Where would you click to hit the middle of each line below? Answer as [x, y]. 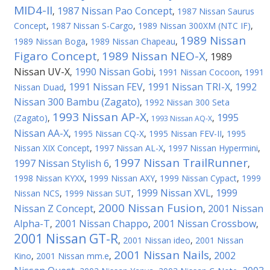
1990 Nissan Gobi [114, 72]
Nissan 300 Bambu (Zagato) [77, 102]
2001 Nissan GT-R [66, 239]
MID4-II [33, 10]
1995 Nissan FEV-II [185, 133]
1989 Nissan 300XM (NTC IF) [194, 26]
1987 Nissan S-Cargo [92, 26]
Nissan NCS [37, 193]
